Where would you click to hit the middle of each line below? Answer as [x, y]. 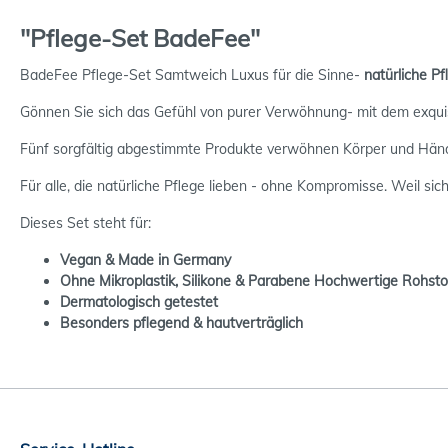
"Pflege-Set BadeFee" [140, 37]
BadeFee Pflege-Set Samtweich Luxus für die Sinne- [192, 74]
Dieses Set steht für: [85, 222]
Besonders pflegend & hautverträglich [181, 322]
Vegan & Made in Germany [145, 259]
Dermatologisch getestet [139, 301]
